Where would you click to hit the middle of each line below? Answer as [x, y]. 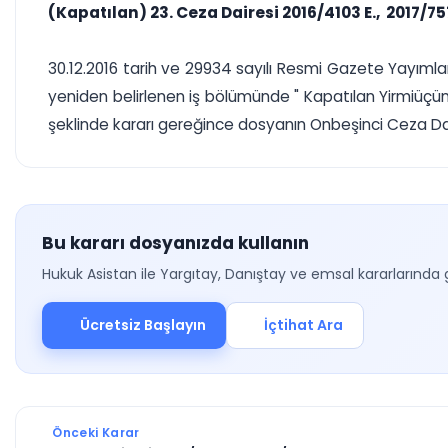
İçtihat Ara [303, 325]
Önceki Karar [94, 432]
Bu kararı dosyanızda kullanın [175, 243]
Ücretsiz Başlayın [142, 325]
